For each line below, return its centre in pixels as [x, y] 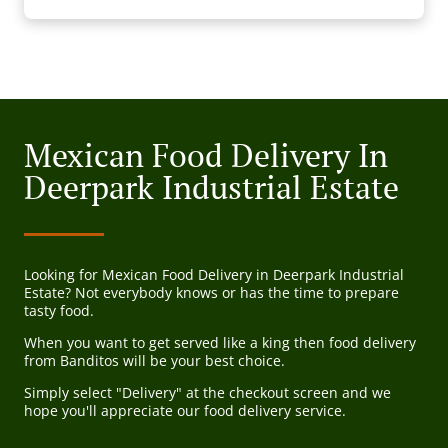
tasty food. [59, 311]
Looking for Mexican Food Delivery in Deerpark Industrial [214, 275]
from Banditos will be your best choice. [154, 361]
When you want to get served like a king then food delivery [220, 343]
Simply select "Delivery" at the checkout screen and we [207, 393]
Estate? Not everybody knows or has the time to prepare [211, 293]
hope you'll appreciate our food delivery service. [185, 411]
